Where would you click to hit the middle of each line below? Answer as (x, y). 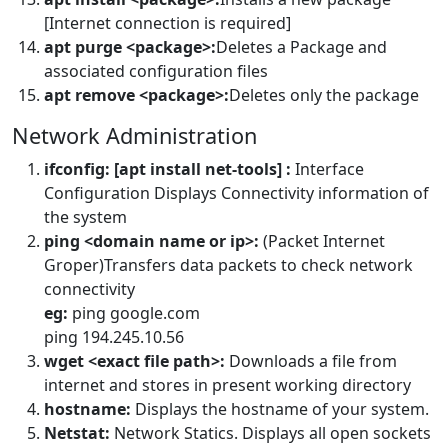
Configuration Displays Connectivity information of (236, 193)
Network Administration (134, 136)
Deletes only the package (324, 95)
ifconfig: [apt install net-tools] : (167, 169)
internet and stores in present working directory (227, 385)
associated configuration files (156, 71)
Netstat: (79, 433)
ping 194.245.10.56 (114, 337)
